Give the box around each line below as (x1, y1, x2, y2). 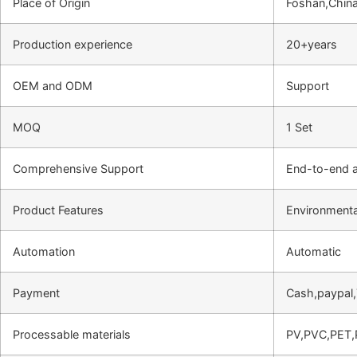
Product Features (13, 203, 104, 218)
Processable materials (13, 328, 131, 342)
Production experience (13, 37, 132, 52)
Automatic (286, 245, 341, 259)
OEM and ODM (13, 79, 92, 93)
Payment (13, 286, 60, 300)
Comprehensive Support (13, 162, 143, 176)
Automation (13, 245, 75, 259)
